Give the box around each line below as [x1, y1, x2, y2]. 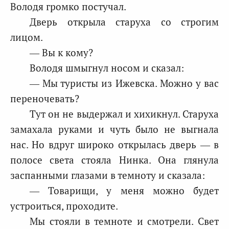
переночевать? [10, 92, 79, 105]
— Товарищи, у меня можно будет [30, 184, 219, 197]
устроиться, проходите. [10, 199, 118, 212]
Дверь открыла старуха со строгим [30, 15, 219, 28]
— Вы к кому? [30, 46, 93, 59]
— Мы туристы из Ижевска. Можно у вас [30, 77, 219, 89]
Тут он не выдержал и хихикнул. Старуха [30, 107, 219, 120]
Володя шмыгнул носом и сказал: [30, 61, 184, 74]
